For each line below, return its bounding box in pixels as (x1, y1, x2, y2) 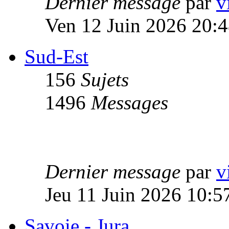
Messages (91, 91, 168, 113)
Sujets (81, 68, 129, 90)
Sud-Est (25, 45, 88, 67)
